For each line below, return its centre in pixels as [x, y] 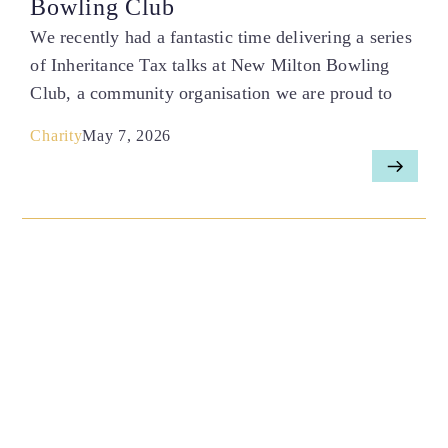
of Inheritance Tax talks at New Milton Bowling [210, 65]
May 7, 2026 [127, 135]
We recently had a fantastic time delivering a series [221, 37]
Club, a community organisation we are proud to [211, 93]
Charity [56, 135]
